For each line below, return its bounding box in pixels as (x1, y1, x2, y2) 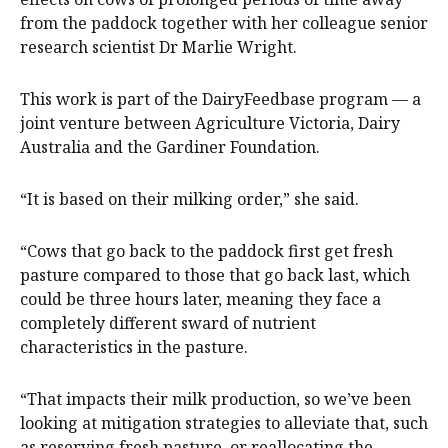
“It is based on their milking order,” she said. (20, 187, 359, 210)
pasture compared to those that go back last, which (20, 263, 410, 286)
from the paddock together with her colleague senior (20, 11, 428, 34)
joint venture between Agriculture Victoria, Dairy (20, 111, 400, 134)
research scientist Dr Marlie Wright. (20, 35, 297, 58)
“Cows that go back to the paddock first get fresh (20, 239, 393, 262)
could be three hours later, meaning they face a (20, 287, 381, 310)
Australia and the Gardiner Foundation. (20, 135, 320, 158)
